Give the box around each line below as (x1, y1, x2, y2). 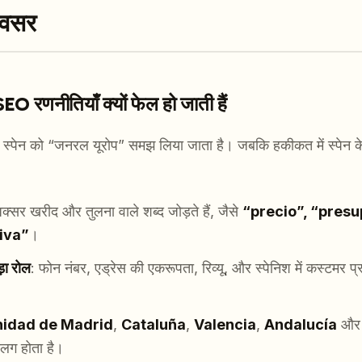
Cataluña (121, 316, 186, 334)
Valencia (194, 316, 256, 334)
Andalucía (264, 316, 337, 334)
